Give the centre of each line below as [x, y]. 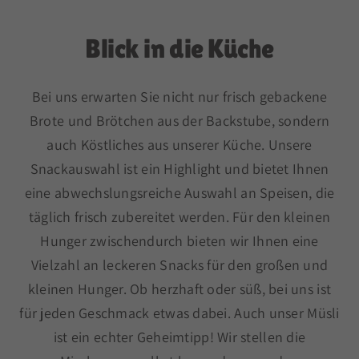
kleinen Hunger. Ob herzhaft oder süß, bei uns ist [179, 289]
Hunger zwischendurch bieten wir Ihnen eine [179, 241]
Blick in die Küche [179, 48]
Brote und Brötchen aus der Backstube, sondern [179, 121]
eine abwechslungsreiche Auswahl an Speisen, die [179, 193]
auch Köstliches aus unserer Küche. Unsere [179, 145]
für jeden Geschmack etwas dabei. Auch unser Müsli [179, 313]
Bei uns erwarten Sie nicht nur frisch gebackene [179, 97]
